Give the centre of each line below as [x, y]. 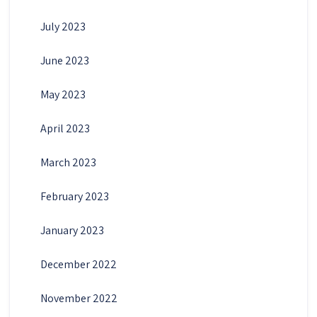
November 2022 [79, 298]
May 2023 [63, 94]
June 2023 [64, 60]
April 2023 [65, 128]
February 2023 [74, 196]
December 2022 [78, 264]
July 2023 [63, 26]
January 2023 [72, 230]
